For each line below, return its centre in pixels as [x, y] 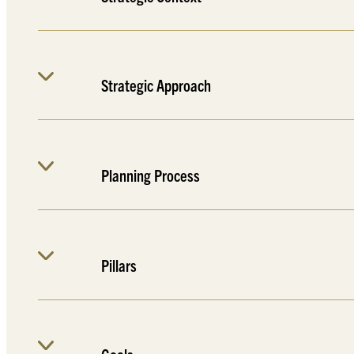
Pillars [119, 265]
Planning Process [151, 175]
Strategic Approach [156, 85]
